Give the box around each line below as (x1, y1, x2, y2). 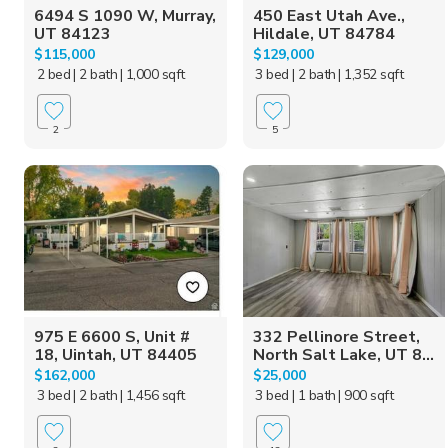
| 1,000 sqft (119, 64, 185, 84)
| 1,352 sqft (338, 64, 404, 84)
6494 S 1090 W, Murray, (34, 4, 216, 27)
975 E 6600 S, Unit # (34, 325, 190, 348)
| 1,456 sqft (119, 385, 185, 405)
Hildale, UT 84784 (252, 22, 395, 45)
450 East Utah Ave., (252, 4, 405, 27)
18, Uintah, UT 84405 (34, 343, 197, 366)
